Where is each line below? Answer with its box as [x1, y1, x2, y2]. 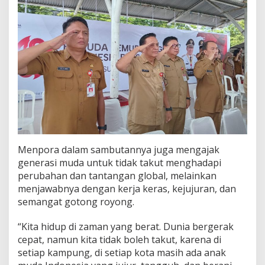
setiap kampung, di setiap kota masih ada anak [18, 245, 226, 259]
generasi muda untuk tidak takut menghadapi [18, 156, 221, 169]
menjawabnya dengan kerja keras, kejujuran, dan [18, 182, 236, 195]
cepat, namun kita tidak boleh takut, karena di [18, 232, 221, 246]
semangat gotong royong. [18, 195, 134, 208]
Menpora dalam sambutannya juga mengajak [18, 143, 219, 156]
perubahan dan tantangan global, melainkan [18, 169, 216, 182]
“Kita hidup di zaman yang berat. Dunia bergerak [18, 219, 234, 233]
